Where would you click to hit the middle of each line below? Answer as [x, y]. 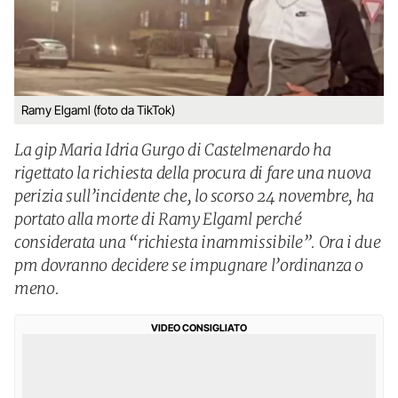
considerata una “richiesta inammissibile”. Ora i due [198, 242]
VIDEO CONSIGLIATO [199, 328]
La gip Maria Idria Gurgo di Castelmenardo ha [173, 150]
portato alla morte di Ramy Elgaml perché [158, 219]
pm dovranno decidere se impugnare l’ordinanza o [189, 265]
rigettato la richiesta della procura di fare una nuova [193, 173]
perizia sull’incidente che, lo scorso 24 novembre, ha [194, 196]
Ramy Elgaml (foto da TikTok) [98, 110]
